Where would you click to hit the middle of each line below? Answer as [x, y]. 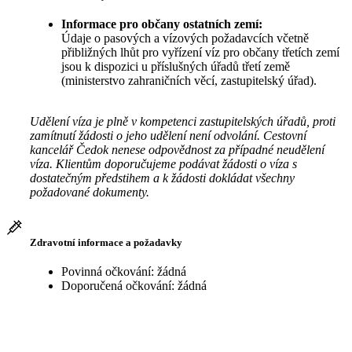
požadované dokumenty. [90, 192]
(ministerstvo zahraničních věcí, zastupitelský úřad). [191, 81]
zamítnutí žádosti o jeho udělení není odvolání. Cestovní [168, 136]
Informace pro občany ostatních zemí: [162, 24]
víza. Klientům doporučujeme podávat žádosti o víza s [163, 164]
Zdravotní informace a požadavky [106, 242]
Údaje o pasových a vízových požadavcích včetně [185, 38]
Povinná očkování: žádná [124, 271]
